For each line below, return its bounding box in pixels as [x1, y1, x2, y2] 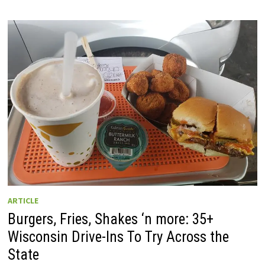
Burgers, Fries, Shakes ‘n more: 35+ [7, 210, 214, 228]
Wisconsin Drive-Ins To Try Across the [7, 228, 229, 245]
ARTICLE [7, 195, 38, 206]
